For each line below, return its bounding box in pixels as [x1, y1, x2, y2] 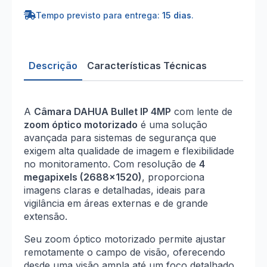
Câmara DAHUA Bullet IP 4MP [34, 105, 171, 117]
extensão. [24, 210, 67, 222]
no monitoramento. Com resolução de [24, 158, 199, 170]
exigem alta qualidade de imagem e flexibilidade [24, 145, 234, 157]
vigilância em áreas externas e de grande [24, 197, 208, 209]
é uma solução [138, 119, 207, 131]
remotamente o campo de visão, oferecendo [24, 246, 225, 258]
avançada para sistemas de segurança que [24, 132, 216, 144]
